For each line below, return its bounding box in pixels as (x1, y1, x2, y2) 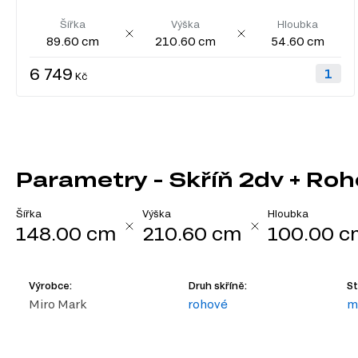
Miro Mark (29, 297, 86, 312)
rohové (188, 297, 229, 312)
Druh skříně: (188, 280, 248, 292)
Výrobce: (29, 280, 72, 292)
